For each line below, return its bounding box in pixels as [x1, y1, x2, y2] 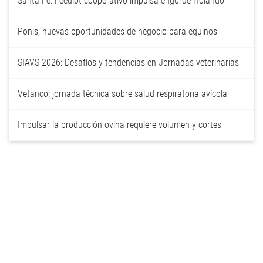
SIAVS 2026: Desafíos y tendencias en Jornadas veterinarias [18, 57, 239, 68]
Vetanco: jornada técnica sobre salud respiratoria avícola [18, 88, 227, 99]
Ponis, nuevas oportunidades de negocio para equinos [18, 26, 217, 37]
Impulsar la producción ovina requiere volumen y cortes [18, 119, 221, 130]
